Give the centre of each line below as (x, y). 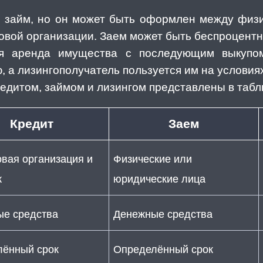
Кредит (32, 124)
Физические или (153, 159)
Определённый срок (163, 249)
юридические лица (159, 179)
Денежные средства (163, 214)
